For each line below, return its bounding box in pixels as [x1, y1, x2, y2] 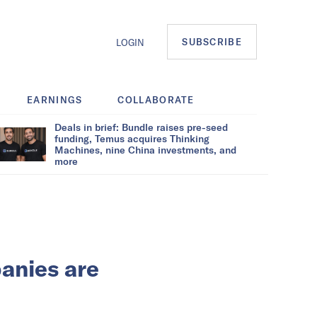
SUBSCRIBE [182, 36, 242, 48]
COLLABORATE [117, 93, 195, 105]
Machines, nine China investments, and [54, 143, 236, 156]
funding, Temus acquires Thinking [54, 132, 209, 144]
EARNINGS [27, 93, 83, 105]
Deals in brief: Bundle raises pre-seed [54, 120, 228, 133]
